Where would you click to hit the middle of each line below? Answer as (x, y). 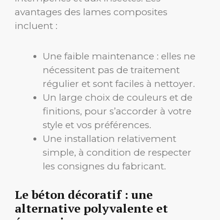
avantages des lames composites (91, 12)
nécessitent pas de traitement (111, 70)
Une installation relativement (110, 139)
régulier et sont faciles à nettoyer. (119, 84)
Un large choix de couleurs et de (118, 98)
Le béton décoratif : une (84, 194)
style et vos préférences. (97, 125)
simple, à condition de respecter (117, 153)
